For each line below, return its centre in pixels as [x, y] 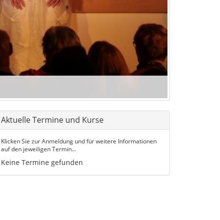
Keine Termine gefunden [42, 162]
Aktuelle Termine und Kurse [52, 120]
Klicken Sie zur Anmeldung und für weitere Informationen [79, 141]
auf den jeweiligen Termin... [39, 149]
